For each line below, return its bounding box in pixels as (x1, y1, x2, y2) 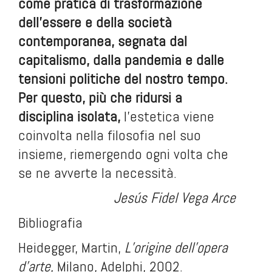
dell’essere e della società (18, 13, 172, 32)
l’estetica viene (124, 107, 214, 126)
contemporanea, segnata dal (18, 32, 187, 50)
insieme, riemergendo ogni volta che (18, 144, 228, 163)
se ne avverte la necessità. (18, 163, 177, 182)
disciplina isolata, (18, 107, 124, 126)
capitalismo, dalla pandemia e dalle (18, 50, 224, 69)
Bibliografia (18, 213, 83, 232)
